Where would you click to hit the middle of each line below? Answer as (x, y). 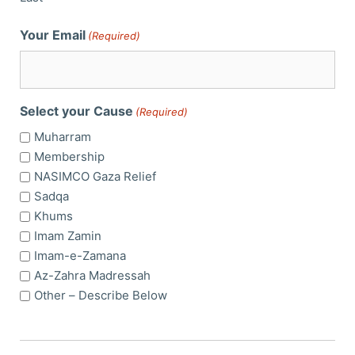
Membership (69, 157)
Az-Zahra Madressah (92, 276)
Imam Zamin (68, 236)
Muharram (63, 137)
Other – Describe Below (101, 296)
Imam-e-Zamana (80, 256)
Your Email (53, 35)
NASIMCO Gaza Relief (95, 177)
